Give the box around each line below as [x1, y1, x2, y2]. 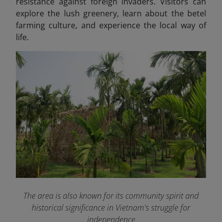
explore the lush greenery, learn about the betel [16, 8, 206, 19]
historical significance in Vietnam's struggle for [32, 202, 190, 214]
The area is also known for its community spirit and [23, 190, 199, 202]
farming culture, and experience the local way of [16, 20, 206, 31]
